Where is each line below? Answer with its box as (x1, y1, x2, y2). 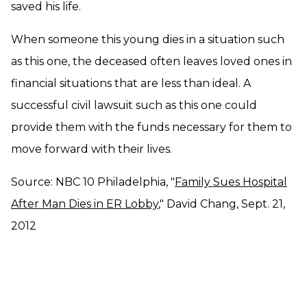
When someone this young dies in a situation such (11, 33, 284, 46)
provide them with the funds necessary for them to (11, 121, 292, 134)
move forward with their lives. (11, 143, 172, 156)
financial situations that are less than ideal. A (11, 77, 251, 90)
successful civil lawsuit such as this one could (11, 99, 257, 112)
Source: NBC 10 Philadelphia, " (11, 175, 175, 188)
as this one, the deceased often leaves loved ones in (11, 55, 292, 68)
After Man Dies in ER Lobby (11, 197, 158, 210)
